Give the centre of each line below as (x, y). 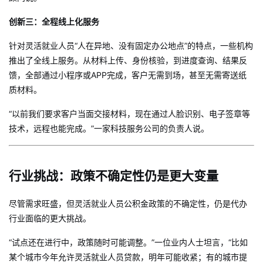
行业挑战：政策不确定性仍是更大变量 (114, 176)
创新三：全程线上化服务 (54, 21)
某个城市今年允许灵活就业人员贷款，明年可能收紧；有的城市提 (128, 257)
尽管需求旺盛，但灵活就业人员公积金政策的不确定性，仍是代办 (128, 203)
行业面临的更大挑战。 (50, 218)
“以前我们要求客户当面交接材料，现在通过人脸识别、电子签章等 (129, 114)
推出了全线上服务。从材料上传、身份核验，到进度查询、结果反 (128, 60)
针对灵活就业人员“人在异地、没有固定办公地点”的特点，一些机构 (131, 45)
